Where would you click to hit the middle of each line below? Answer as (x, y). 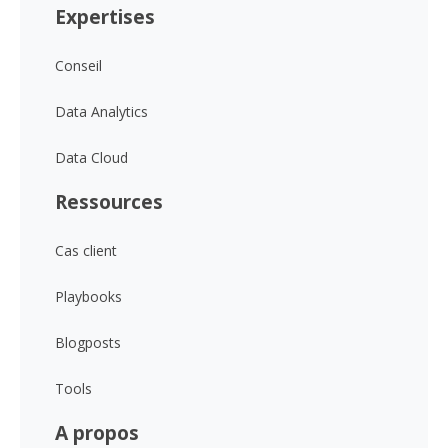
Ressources (109, 201)
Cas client (86, 250)
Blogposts (88, 342)
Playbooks (88, 296)
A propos (97, 432)
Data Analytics (101, 111)
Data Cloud (91, 157)
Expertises (105, 16)
